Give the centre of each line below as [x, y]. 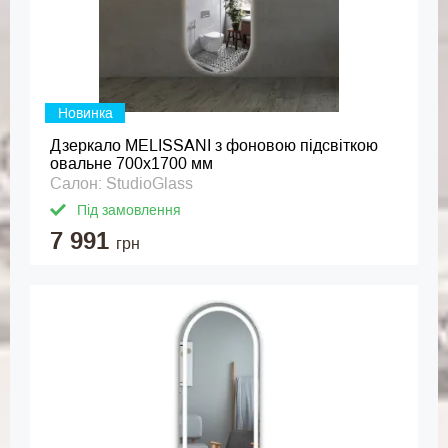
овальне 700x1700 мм [131, 163]
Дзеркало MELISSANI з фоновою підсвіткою [214, 145]
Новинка [85, 113]
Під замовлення [129, 210]
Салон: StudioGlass [121, 183]
